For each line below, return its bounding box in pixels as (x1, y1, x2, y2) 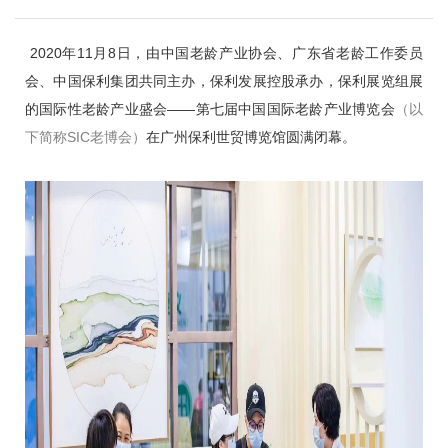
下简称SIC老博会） (25, 129, 146, 145)
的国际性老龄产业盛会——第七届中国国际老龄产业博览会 (25, 101, 395, 117)
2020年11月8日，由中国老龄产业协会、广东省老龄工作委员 (25, 45, 423, 61)
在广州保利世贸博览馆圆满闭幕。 (146, 129, 356, 145)
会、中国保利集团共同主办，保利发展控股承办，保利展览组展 (25, 73, 423, 89)
